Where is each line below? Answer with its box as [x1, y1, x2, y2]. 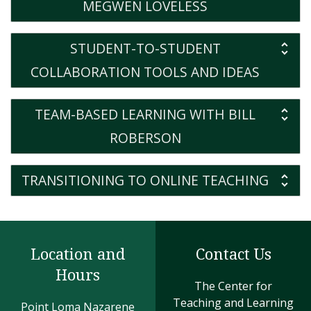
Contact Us [195, 243, 271, 264]
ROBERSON [109, 128, 181, 147]
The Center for [194, 278, 272, 294]
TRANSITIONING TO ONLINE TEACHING [22, 171, 269, 190]
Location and [31, 243, 125, 264]
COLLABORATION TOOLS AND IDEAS [31, 62, 260, 81]
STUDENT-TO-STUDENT [69, 39, 221, 58]
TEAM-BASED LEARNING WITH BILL [35, 105, 255, 124]
